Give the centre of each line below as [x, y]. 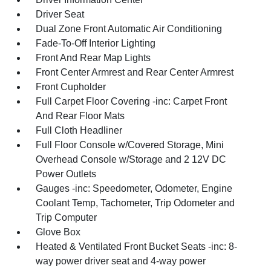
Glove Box [58, 232]
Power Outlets [66, 174]
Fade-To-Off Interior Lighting [96, 44]
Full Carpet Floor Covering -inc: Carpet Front [132, 102]
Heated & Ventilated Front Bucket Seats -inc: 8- [137, 247]
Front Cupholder [71, 87]
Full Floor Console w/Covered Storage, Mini [130, 145]
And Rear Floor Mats [80, 116]
